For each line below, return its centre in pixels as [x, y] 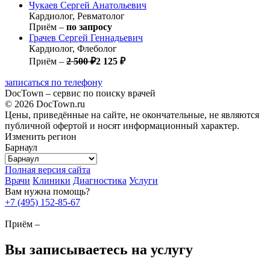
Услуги [143, 180]
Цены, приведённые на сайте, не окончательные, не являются [132, 115]
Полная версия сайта [48, 169]
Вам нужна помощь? [47, 191]
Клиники [52, 180]
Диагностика [100, 180]
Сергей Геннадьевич [101, 37]
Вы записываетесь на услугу [99, 249]
